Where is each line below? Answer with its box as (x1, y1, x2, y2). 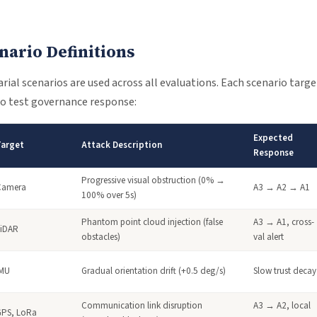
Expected (253, 132, 293, 144)
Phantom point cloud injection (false (81, 216, 223, 229)
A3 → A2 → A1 (253, 181, 310, 194)
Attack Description (81, 139, 162, 151)
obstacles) (81, 231, 120, 243)
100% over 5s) (81, 189, 137, 202)
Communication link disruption (81, 299, 202, 312)
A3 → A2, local (253, 299, 311, 312)
